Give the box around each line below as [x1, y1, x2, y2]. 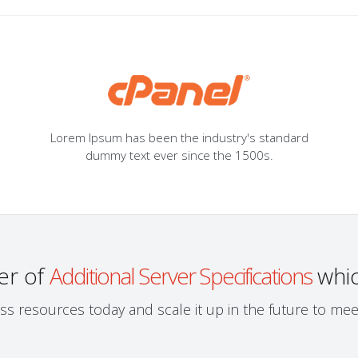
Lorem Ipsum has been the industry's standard [50, 129, 308, 145]
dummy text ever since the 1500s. [85, 147, 273, 163]
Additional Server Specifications [49, 261, 312, 291]
